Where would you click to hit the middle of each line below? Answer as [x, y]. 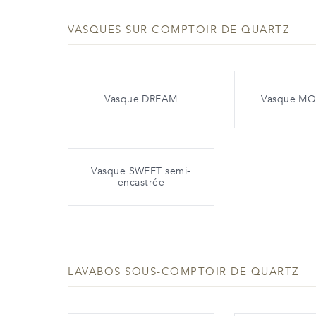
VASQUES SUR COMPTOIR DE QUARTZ [178, 29]
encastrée [141, 183]
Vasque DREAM [141, 99]
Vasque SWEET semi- [141, 171]
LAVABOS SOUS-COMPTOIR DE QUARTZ [183, 272]
